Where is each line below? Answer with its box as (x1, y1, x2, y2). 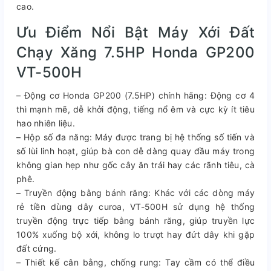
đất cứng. (16, 243, 57, 254)
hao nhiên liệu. (16, 118, 75, 129)
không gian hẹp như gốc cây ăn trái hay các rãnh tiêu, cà (16, 160, 255, 171)
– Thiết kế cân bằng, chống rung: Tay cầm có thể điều (16, 257, 255, 268)
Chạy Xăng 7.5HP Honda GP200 (16, 44, 255, 62)
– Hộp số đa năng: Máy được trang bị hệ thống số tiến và (16, 132, 255, 143)
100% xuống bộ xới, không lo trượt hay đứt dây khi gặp (16, 229, 255, 240)
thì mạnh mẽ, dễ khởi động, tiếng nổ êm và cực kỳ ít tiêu (16, 104, 255, 115)
